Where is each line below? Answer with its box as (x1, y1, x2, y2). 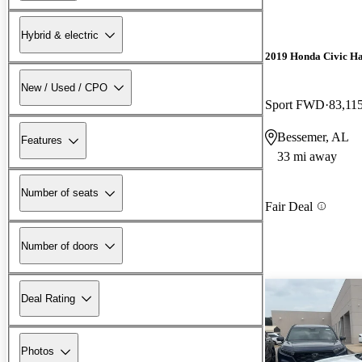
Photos (21, 345, 54, 358)
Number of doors (21, 239, 99, 252)
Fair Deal (265, 199, 313, 213)
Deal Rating (21, 292, 75, 305)
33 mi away (277, 149, 337, 163)
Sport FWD (265, 97, 325, 112)
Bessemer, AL (277, 129, 349, 144)
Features (21, 134, 62, 147)
